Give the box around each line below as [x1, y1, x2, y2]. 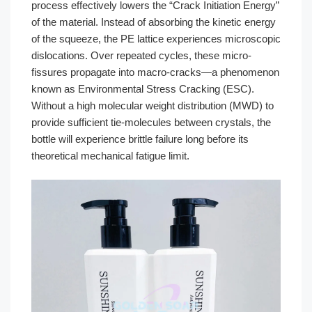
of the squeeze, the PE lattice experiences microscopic [31, 32, 281, 45]
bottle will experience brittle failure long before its [31, 132, 249, 145]
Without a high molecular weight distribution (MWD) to [31, 99, 274, 111]
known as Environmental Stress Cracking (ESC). [31, 82, 254, 95]
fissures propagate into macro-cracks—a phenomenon [31, 65, 279, 78]
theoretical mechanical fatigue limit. [31, 149, 189, 162]
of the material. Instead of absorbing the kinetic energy [31, 15, 276, 28]
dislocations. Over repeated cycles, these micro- [31, 49, 251, 61]
